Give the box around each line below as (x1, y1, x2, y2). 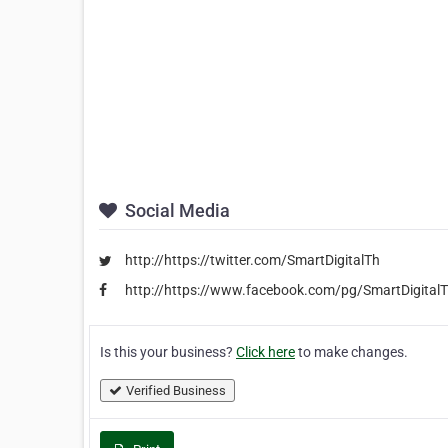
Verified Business (126, 383, 226, 399)
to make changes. (295, 344, 408, 361)
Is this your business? (100, 344, 236, 361)
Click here (236, 344, 295, 361)
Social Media (121, 200, 230, 222)
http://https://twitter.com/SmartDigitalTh (125, 252, 380, 269)
